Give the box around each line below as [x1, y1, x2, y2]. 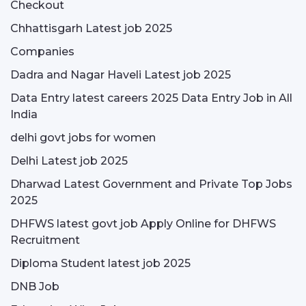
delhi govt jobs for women [10, 131, 156, 144]
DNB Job [10, 280, 59, 293]
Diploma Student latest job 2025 [10, 257, 191, 270]
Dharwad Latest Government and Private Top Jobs [10, 178, 292, 191]
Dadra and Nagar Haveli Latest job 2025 [10, 68, 231, 81]
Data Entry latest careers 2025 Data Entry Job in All [10, 92, 292, 105]
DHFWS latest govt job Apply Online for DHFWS [10, 217, 276, 230]
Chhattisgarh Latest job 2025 [10, 22, 172, 35]
